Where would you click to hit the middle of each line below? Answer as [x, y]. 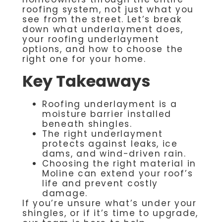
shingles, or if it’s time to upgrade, [110, 213]
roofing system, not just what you [108, 10]
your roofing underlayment [91, 39]
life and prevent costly [100, 184]
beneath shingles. [87, 124]
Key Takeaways [86, 81]
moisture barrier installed [107, 114]
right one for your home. [84, 59]
